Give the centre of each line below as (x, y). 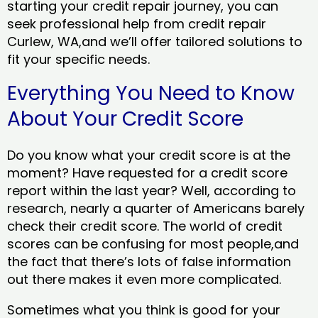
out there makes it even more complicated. (146, 280)
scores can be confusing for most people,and (153, 244)
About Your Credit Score (125, 119)
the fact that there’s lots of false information (149, 262)
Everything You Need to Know (151, 94)
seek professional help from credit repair (137, 24)
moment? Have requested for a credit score (147, 173)
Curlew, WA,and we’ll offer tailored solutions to (155, 42)
